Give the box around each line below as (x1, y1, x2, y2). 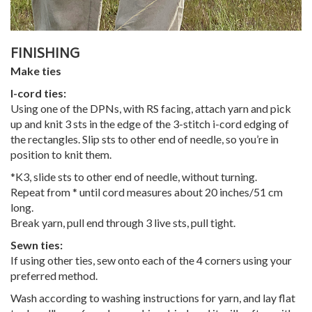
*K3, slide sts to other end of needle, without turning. (10, 170, 257, 184)
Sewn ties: (10, 238, 63, 252)
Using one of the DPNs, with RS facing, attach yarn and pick (10, 102, 291, 116)
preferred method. (10, 269, 97, 283)
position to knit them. (10, 148, 111, 162)
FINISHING (10, 44, 79, 68)
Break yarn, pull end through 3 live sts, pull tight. (10, 216, 235, 230)
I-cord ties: (10, 86, 66, 100)
